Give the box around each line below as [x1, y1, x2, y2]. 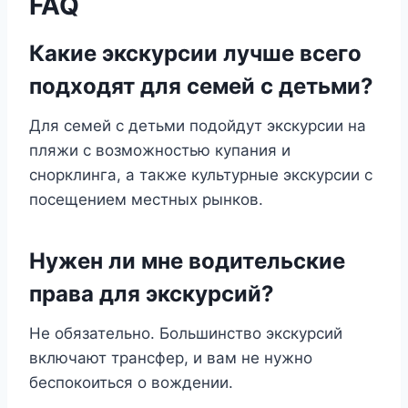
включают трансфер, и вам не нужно [29, 349, 312, 367]
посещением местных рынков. [29, 190, 263, 209]
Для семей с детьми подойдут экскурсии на [29, 117, 366, 135]
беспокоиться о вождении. [29, 373, 233, 392]
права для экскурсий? [29, 280, 274, 307]
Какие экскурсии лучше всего [29, 40, 362, 66]
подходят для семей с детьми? [29, 73, 373, 99]
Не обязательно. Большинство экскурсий [29, 324, 342, 342]
